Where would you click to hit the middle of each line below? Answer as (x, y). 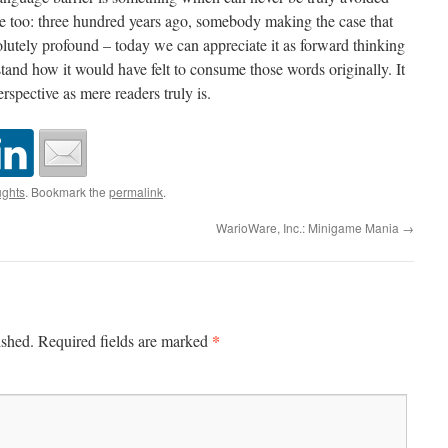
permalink (136, 191)
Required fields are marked (125, 340)
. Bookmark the (67, 191)
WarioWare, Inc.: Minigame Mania (309, 227)
